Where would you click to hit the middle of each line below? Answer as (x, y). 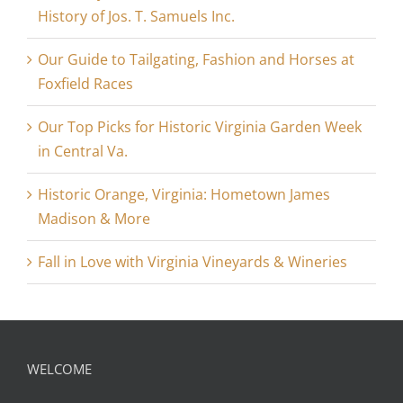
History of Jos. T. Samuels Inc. (136, 17)
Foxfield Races (85, 84)
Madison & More (94, 219)
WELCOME (59, 369)
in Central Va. (83, 152)
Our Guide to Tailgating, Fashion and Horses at (196, 60)
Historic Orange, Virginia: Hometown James (184, 195)
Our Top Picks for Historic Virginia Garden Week (200, 127)
